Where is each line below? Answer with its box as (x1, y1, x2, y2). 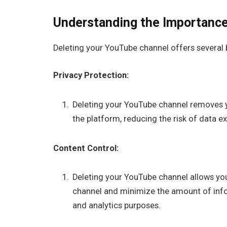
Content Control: (53, 143, 119, 153)
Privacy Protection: (53, 70, 129, 80)
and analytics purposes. (72, 201, 161, 211)
